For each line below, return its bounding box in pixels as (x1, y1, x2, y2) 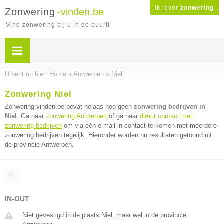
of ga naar (107, 112, 140, 120)
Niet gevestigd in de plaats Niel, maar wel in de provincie (22, 211, 186, 219)
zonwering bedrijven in (134, 103, 205, 110)
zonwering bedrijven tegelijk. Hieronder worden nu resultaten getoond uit (5, 131, 212, 139)
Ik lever (155, 4, 180, 11)
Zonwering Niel (5, 89, 72, 99)
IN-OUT (5, 195, 29, 203)
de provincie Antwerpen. (5, 141, 74, 148)
